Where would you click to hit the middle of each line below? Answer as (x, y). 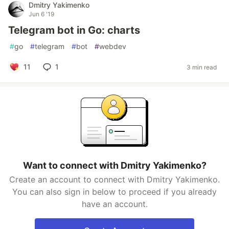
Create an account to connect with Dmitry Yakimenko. (114, 179)
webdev (113, 46)
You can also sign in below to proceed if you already (114, 192)
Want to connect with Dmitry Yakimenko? (114, 165)
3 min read (202, 67)
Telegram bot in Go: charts (74, 30)
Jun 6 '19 (41, 14)
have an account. (114, 204)
